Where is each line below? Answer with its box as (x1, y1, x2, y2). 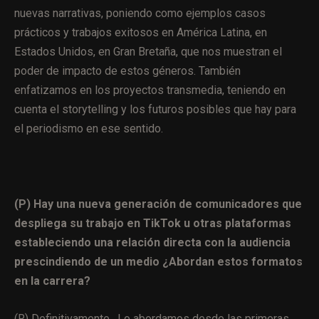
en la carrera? (14, 273, 90, 288)
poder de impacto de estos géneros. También (14, 63, 241, 78)
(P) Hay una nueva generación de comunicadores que (14, 197, 302, 211)
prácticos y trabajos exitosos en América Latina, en (14, 25, 267, 39)
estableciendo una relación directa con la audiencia (14, 235, 291, 249)
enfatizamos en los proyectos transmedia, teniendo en (14, 83, 286, 97)
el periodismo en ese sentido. (14, 121, 166, 135)
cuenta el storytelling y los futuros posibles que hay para (14, 102, 296, 116)
